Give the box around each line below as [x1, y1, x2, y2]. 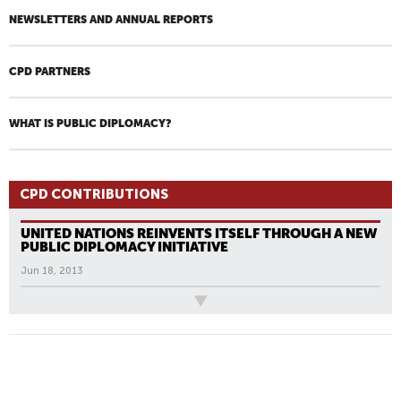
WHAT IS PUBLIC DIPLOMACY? [9, 117, 171, 130]
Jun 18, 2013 [21, 265, 83, 277]
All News [9, 293, 68, 308]
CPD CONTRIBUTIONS [20, 186, 168, 202]
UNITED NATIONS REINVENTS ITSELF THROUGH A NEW [21, 226, 377, 242]
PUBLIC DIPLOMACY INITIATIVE [21, 239, 228, 255]
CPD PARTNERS [9, 65, 90, 78]
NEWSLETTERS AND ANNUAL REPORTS [9, 13, 213, 26]
